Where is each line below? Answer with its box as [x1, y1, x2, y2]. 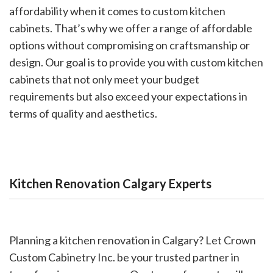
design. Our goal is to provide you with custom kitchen [9, 55, 263, 69]
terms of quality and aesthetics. [9, 107, 157, 121]
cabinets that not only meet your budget [9, 73, 199, 87]
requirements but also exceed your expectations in [9, 90, 247, 104]
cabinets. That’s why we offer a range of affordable [9, 21, 252, 35]
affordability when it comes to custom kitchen [9, 4, 225, 18]
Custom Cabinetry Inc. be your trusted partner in [9, 250, 239, 264]
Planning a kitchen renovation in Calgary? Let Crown [9, 233, 256, 247]
